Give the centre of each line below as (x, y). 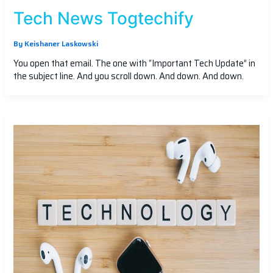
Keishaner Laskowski (61, 44)
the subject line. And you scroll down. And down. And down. (128, 76)
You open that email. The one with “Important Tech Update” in (134, 63)
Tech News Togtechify (103, 19)
